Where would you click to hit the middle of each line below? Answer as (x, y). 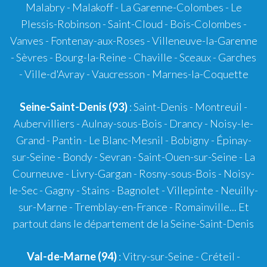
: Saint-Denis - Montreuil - (187, 106)
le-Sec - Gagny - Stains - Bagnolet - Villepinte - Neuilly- (133, 190)
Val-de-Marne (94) (72, 256)
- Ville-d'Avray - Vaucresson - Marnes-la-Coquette (133, 74)
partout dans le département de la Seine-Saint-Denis (133, 223)
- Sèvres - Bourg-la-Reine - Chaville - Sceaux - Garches (133, 57)
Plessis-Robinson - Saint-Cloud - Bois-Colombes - (133, 24)
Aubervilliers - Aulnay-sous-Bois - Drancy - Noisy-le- (133, 123)
